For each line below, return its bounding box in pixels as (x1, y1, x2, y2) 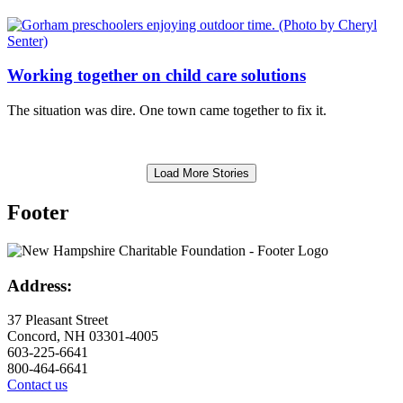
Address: (7, 275, 72, 295)
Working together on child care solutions (7, 66, 306, 85)
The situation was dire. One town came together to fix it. (7, 102, 327, 118)
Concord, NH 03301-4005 (7, 328, 158, 345)
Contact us (7, 377, 67, 393)
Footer (7, 200, 69, 224)
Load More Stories (154, 166, 249, 180)
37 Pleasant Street (7, 312, 108, 328)
